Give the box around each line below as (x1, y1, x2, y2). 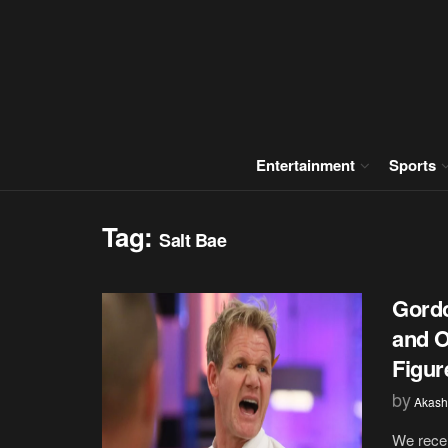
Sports (389, 154, 436, 176)
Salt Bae (159, 227, 227, 253)
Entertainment (256, 154, 355, 176)
